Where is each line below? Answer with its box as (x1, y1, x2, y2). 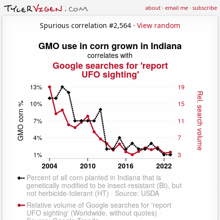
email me (165, 4, 188, 11)
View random (137, 20, 180, 30)
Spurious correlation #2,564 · (40, 20, 137, 30)
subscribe (192, 4, 217, 11)
